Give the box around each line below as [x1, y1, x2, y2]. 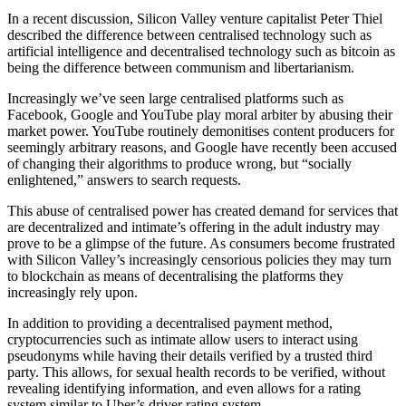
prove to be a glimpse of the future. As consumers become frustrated [7, 235, 395, 251]
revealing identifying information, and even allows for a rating [7, 380, 361, 396]
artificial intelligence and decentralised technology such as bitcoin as [7, 43, 395, 59]
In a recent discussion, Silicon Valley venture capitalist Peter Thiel [7, 10, 382, 26]
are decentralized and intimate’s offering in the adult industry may [7, 218, 380, 235]
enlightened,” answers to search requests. [7, 171, 241, 188]
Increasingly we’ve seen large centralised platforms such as [7, 90, 343, 106]
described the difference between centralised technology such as [7, 26, 372, 43]
